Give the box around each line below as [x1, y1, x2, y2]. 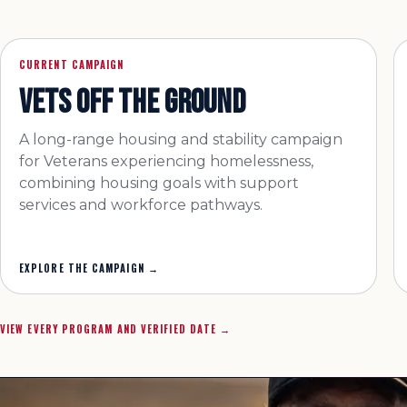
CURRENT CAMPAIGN [19, 57, 124, 72]
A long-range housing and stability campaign [19, 131, 342, 148]
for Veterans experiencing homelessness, [19, 153, 313, 170]
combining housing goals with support [19, 174, 299, 192]
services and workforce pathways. [19, 196, 263, 213]
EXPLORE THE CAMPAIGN [19, 261, 144, 275]
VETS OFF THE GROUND [19, 83, 245, 123]
